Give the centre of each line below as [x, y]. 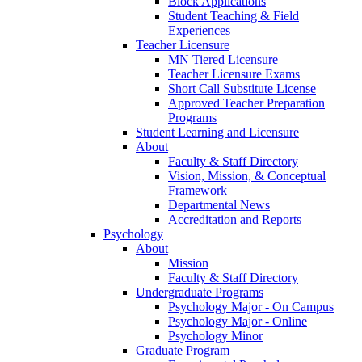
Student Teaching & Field [234, 16]
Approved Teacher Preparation [246, 103]
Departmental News [219, 205]
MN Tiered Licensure [223, 60]
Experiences [199, 31]
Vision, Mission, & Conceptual [247, 176]
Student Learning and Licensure [217, 133]
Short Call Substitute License [242, 89]
